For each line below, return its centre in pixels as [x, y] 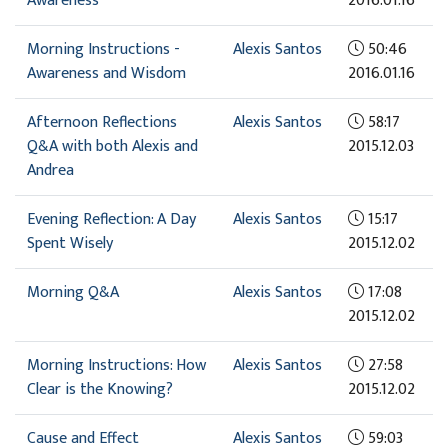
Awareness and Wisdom [106, 73]
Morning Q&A [73, 292]
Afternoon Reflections [102, 122]
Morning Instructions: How [116, 365]
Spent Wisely [70, 243]
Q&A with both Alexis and [112, 146]
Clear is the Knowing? [100, 389]
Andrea [50, 170]
